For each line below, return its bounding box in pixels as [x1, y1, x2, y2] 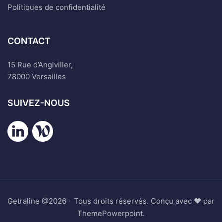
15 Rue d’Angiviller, [7, 60, 73, 70]
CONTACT [7, 36, 51, 47]
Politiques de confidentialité [7, 2, 106, 12]
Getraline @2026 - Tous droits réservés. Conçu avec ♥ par [7, 196, 215, 206]
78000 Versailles [7, 72, 66, 82]
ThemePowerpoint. [77, 208, 145, 218]
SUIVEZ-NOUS [7, 98, 70, 109]
